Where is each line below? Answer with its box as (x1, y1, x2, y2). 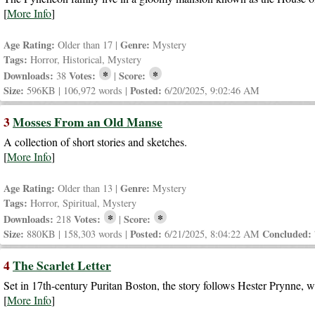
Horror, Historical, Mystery (27, 53, 141, 67)
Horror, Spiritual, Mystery (27, 196, 136, 210)
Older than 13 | (55, 181, 120, 195)
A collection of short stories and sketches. (4, 134, 187, 150)
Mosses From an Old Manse (13, 112, 162, 131)
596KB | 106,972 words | (24, 84, 130, 98)
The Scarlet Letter (13, 255, 111, 274)
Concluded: (262, 226, 311, 241)
